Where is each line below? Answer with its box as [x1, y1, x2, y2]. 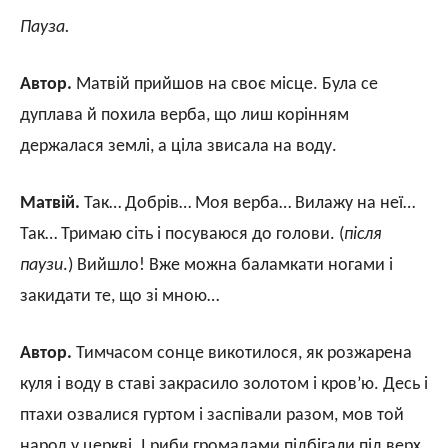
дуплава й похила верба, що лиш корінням [20, 105, 349, 125]
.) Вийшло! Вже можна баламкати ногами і [63, 255, 393, 275]
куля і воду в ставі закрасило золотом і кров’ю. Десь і [20, 374, 428, 394]
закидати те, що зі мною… [20, 286, 219, 306]
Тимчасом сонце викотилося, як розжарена [72, 343, 412, 363]
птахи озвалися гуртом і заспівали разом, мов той [20, 405, 404, 425]
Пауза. [20, 17, 70, 37]
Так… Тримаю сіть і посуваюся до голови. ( [20, 224, 344, 244]
